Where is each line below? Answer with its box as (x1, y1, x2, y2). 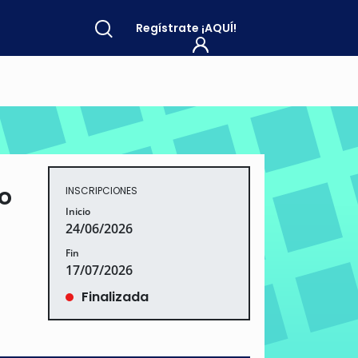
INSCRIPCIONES (65, 184, 137, 197)
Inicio (65, 204, 90, 218)
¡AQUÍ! (201, 19, 237, 36)
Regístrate (136, 19, 201, 36)
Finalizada (81, 287, 149, 306)
